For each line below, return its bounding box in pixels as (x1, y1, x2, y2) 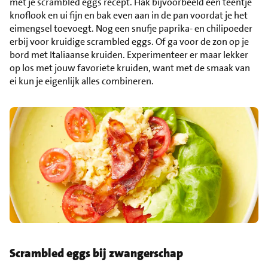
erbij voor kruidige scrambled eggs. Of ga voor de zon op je (10, 35, 249, 48)
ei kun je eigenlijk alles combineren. (10, 74, 154, 87)
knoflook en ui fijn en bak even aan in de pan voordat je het (10, 8, 248, 22)
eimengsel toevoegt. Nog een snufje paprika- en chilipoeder (10, 22, 252, 35)
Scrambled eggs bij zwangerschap (10, 245, 183, 261)
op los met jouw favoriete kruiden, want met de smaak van (10, 61, 250, 74)
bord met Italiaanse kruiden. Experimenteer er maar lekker (10, 48, 248, 61)
